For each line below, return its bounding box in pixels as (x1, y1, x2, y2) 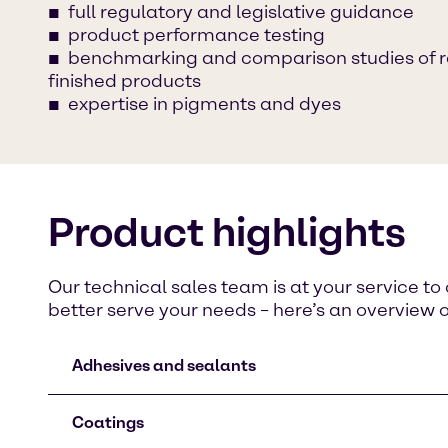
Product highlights (48, 208, 406, 257)
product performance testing (68, 24, 325, 47)
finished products (48, 70, 201, 93)
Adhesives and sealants (72, 356, 256, 376)
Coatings (72, 413, 144, 433)
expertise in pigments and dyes (68, 93, 341, 116)
